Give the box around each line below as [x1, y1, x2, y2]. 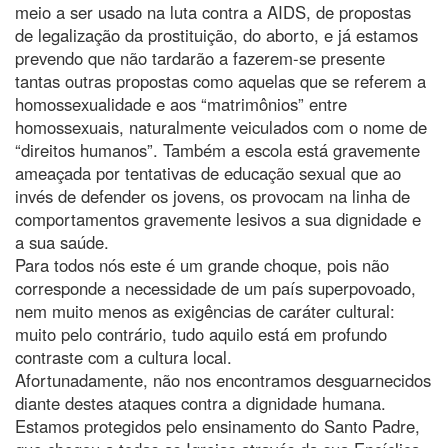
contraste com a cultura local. [15, 344, 232, 369]
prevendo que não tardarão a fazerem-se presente [15, 45, 385, 70]
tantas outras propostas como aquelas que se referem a [15, 68, 426, 93]
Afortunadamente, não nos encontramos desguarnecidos [15, 367, 431, 392]
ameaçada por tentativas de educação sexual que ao [15, 160, 401, 185]
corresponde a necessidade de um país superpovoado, [15, 275, 416, 300]
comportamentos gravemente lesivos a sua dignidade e [15, 206, 421, 231]
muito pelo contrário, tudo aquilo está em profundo [15, 321, 387, 346]
